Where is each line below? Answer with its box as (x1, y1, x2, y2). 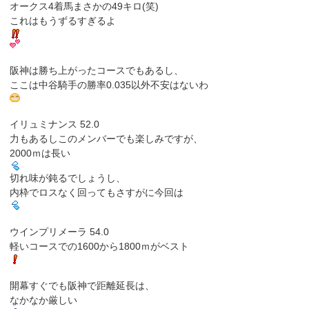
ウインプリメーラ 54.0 (10, 226, 110, 237)
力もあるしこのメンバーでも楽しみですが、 (10, 132, 203, 144)
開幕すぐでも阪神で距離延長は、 (10, 279, 155, 291)
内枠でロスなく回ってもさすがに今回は (10, 186, 184, 198)
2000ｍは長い (10, 147, 71, 159)
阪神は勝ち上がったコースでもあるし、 (10, 64, 184, 76)
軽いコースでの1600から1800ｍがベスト (10, 240, 190, 252)
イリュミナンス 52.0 (10, 118, 100, 130)
